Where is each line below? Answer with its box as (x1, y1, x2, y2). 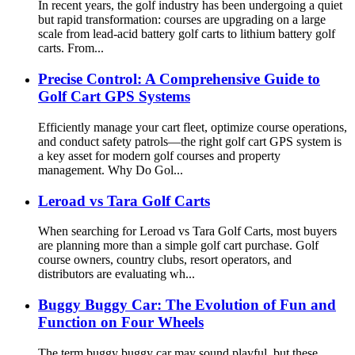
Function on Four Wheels (38, 313, 204, 330)
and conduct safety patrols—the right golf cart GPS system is (38, 134, 342, 148)
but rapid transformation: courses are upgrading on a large (38, 13, 326, 27)
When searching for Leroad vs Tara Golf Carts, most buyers (38, 224, 337, 239)
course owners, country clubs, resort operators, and (38, 253, 292, 267)
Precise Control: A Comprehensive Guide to (38, 71, 320, 88)
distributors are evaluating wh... (38, 267, 195, 281)
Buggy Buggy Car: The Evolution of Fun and (38, 296, 336, 313)
